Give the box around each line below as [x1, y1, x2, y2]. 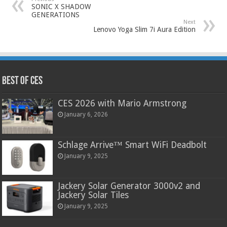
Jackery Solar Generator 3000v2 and [58, 180, 201, 191]
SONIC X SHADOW [31, 3, 91, 11]
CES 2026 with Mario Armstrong [58, 98, 187, 109]
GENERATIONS [31, 11, 80, 19]
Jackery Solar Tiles [58, 190, 129, 200]
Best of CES [2, 75, 43, 88]
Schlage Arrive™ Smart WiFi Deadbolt [58, 139, 207, 150]
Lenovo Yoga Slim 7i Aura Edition [93, 25, 196, 34]
